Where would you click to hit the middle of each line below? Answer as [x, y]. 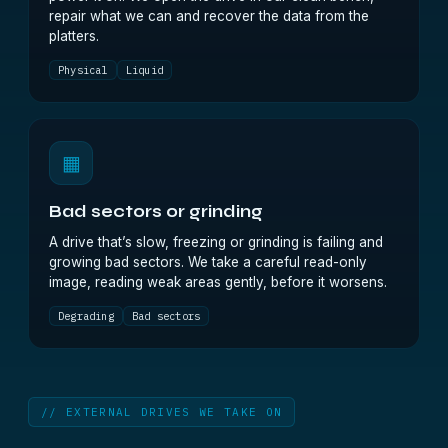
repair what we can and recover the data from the [209, 16]
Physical [83, 70]
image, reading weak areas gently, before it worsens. [218, 282]
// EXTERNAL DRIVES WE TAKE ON [162, 412]
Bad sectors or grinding [156, 212]
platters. [74, 36]
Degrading [86, 316]
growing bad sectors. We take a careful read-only [208, 262]
